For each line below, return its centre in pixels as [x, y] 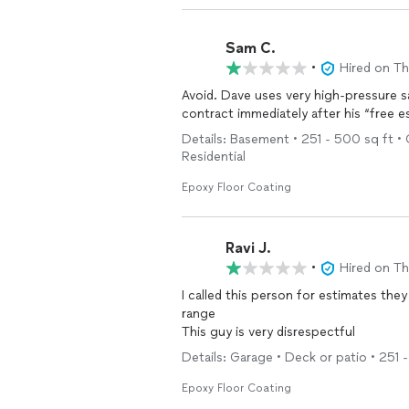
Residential [214, 157]
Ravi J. [248, 247]
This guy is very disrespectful [268, 332]
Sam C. [251, 47]
